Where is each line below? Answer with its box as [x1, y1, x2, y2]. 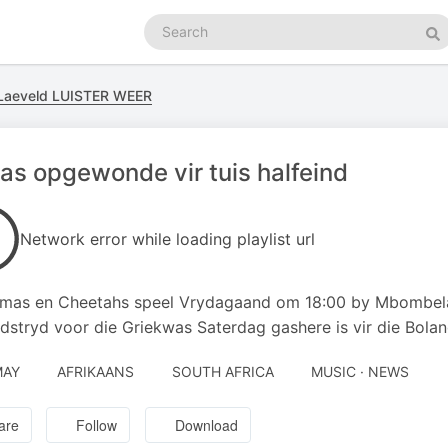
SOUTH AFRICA [171, 363, 274, 380]
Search [143, 14, 189, 31]
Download [175, 415, 239, 436]
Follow [76, 415, 118, 436]
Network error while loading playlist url [20, 229, 315, 249]
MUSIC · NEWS [311, 363, 409, 380]
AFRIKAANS [57, 363, 134, 380]
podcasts [143, 34, 204, 51]
